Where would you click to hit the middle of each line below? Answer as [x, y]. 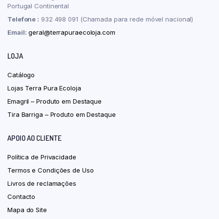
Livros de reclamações [42, 183]
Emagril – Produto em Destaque [55, 101]
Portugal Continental [38, 6]
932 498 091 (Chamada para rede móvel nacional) [116, 19]
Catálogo [21, 75]
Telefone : [23, 19]
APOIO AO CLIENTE [34, 138]
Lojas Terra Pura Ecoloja [44, 88]
